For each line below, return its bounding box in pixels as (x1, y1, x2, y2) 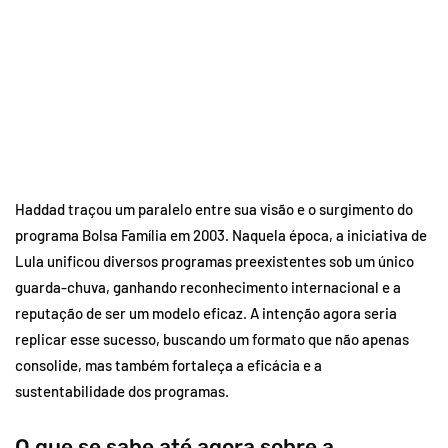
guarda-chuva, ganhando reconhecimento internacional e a (15, 277, 401, 296)
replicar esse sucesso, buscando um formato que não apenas (15, 329, 409, 348)
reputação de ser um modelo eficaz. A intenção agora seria (15, 303, 397, 322)
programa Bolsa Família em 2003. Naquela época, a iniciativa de (15, 225, 427, 244)
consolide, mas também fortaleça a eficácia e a (15, 355, 322, 374)
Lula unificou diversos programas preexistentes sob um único (15, 251, 414, 270)
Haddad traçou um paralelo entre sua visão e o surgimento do (15, 199, 413, 218)
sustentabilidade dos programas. (15, 381, 229, 400)
